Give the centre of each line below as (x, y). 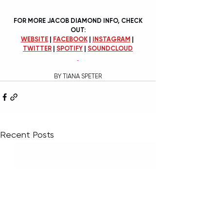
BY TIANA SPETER (78, 76)
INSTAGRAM (111, 39)
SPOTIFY (70, 48)
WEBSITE (34, 39)
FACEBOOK (70, 39)
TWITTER (37, 48)
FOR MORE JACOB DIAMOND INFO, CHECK (79, 20)
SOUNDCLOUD (110, 48)
